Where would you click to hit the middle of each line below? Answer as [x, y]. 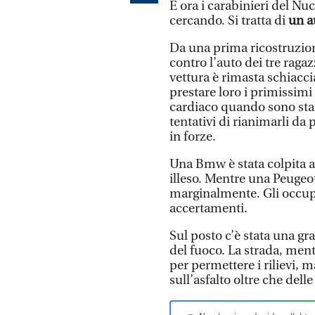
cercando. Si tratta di [227, 20]
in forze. [193, 136]
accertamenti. [208, 208]
